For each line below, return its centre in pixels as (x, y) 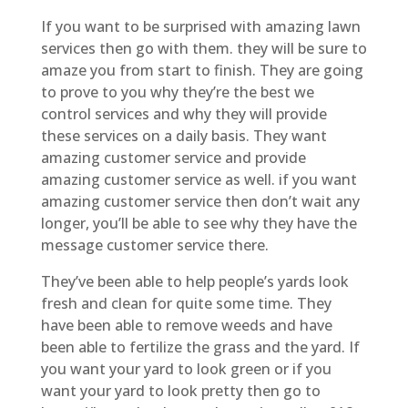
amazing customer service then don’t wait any (200, 201)
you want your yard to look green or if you (186, 368)
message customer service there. (154, 245)
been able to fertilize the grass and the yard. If (200, 347)
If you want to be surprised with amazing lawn (200, 26)
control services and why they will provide (184, 113)
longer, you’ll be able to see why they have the (199, 223)
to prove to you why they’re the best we (177, 92)
